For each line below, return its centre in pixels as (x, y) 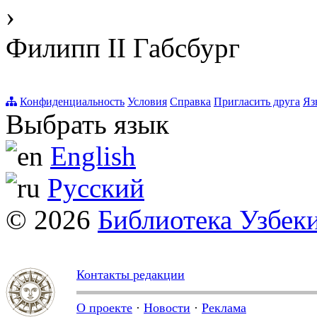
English (93, 156)
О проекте (104, 307)
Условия (147, 101)
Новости (167, 307)
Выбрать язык (87, 124)
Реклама (224, 307)
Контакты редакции (131, 274)
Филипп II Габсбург (123, 47)
